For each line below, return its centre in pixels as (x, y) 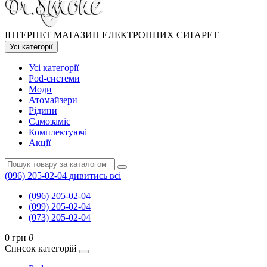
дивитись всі (95, 176)
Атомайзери (53, 100)
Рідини (43, 111)
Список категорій (41, 248)
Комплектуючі (58, 132)
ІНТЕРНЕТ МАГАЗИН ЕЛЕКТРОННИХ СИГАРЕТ (112, 35)
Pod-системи (54, 78)
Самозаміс (49, 121)
